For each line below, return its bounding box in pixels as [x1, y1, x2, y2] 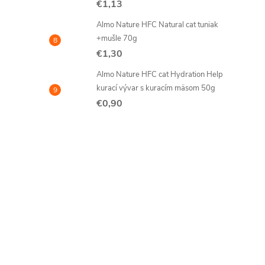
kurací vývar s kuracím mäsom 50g [96, 83, 215, 93]
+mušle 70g [96, 33, 137, 44]
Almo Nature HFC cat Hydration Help [96, 69, 223, 80]
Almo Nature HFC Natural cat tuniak [96, 20, 218, 30]
